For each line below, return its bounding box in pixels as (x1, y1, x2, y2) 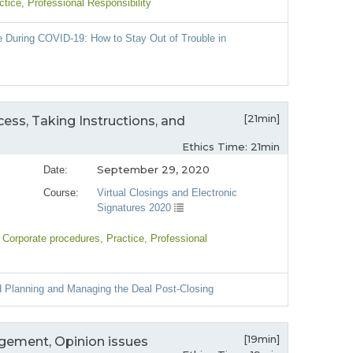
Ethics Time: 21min (182, 140, 280, 154)
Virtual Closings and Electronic (97, 187, 238, 199)
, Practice (100, 232, 144, 245)
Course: (43, 187, 79, 199)
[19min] (243, 333, 280, 346)
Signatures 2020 (97, 202, 175, 214)
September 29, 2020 (97, 163, 210, 176)
